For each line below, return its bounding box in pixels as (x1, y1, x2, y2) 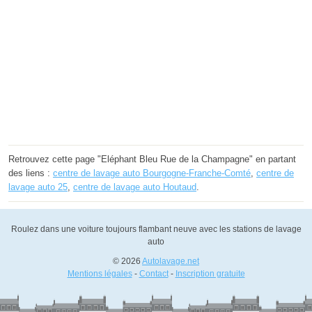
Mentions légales (67, 268, 132, 279)
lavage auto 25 (8, 181, 68, 192)
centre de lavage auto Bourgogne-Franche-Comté (53, 167, 251, 178)
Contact (139, 268, 169, 279)
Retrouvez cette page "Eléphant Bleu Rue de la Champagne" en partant (8, 153, 296, 164)
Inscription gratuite (175, 268, 245, 279)
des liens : (8, 167, 53, 178)
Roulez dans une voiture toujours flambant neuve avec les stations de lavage (10, 224, 302, 234)
